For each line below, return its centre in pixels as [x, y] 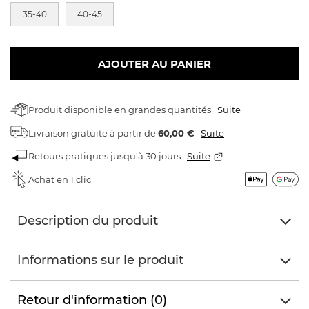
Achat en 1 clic [60, 179]
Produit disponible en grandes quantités [120, 110]
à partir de [133, 133]
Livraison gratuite [68, 133]
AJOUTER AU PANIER [154, 63]
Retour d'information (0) [92, 300]
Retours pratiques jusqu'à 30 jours [104, 156]
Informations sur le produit [100, 260]
